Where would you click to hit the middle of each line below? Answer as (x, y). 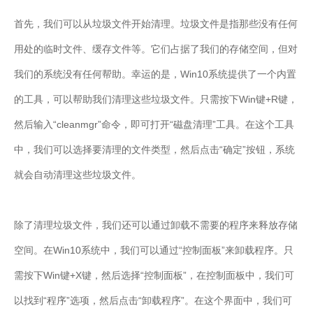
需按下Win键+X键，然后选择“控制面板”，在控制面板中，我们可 (154, 275)
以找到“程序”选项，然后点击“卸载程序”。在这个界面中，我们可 (153, 300)
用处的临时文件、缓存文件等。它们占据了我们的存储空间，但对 (156, 49)
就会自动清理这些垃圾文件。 (78, 175)
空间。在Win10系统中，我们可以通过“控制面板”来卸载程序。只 (154, 250)
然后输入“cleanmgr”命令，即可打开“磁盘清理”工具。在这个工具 (154, 124)
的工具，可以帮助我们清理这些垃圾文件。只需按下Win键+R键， (156, 99)
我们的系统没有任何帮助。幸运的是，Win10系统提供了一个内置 (155, 74)
